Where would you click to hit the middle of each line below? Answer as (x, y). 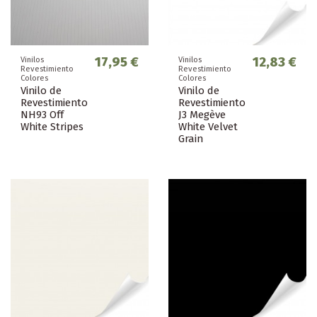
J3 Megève (202, 115)
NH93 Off (42, 115)
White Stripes (52, 127)
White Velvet (208, 127)
